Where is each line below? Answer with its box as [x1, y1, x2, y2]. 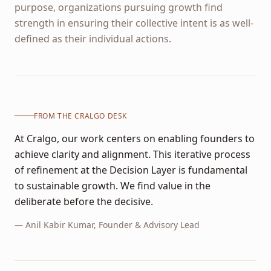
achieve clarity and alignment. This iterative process [15, 147, 250, 161]
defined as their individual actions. [15, 32, 171, 45]
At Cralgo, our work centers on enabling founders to [15, 131, 255, 145]
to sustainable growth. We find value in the [15, 178, 211, 192]
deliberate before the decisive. [15, 194, 153, 208]
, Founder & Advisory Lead [94, 218, 200, 230]
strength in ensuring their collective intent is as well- [15, 16, 253, 30]
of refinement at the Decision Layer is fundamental [15, 163, 247, 177]
